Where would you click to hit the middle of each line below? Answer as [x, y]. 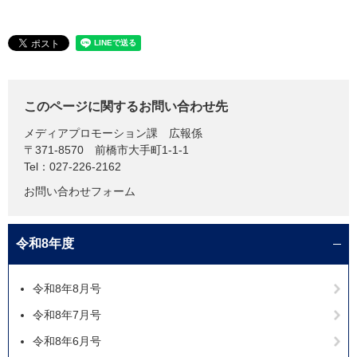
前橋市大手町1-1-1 [142, 150]
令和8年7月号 [67, 315]
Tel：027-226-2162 [73, 167]
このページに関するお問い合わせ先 [126, 107]
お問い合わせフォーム [80, 192]
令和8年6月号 [67, 341]
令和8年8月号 [67, 289]
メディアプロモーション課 [91, 133]
